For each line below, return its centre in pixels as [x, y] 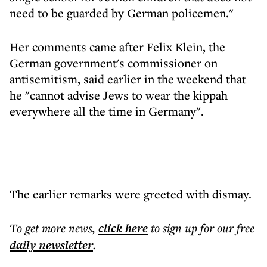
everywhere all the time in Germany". [107, 111]
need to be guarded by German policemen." [122, 13]
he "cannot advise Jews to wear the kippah [119, 95]
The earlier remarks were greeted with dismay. [131, 194]
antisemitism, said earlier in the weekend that [128, 79]
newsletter [64, 245]
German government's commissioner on [114, 63]
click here [123, 228]
